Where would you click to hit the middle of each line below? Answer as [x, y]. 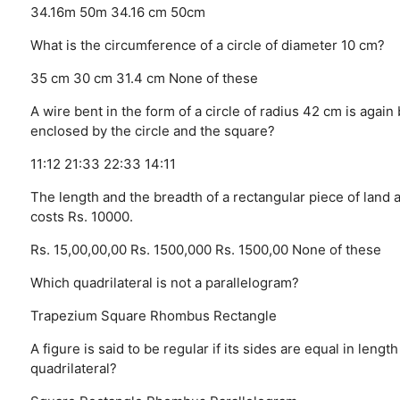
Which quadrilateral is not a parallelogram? [164, 282]
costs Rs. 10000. [81, 216]
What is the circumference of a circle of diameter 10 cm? [207, 45]
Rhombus [179, 315]
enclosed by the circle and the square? [152, 130]
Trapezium [63, 315]
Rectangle [245, 315]
